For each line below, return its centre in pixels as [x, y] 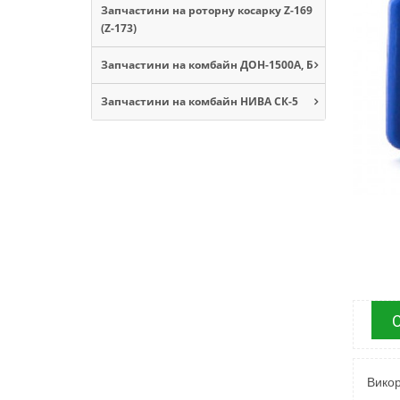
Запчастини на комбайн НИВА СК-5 [200, 101]
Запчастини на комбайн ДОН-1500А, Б [207, 64]
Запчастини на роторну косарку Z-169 [207, 10]
